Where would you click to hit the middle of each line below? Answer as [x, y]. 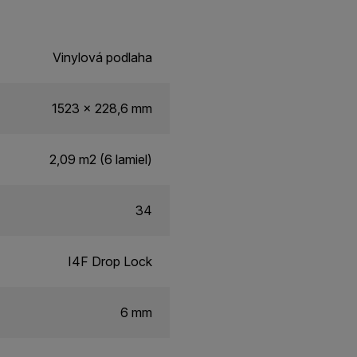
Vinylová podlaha [102, 57]
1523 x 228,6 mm [102, 108]
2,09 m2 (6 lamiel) [101, 159]
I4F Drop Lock [110, 261]
